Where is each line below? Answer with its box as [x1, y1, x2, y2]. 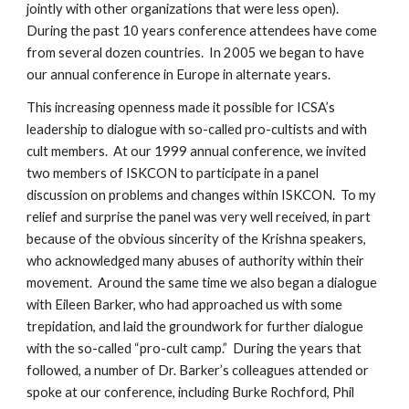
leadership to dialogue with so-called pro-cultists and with [26, 121, 368, 137]
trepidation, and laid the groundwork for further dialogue [26, 319, 364, 334]
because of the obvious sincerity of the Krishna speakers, [26, 231, 367, 246]
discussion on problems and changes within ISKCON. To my [26, 187, 377, 203]
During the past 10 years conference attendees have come [26, 23, 378, 38]
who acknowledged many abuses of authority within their [26, 253, 365, 268]
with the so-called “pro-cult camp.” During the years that [26, 341, 362, 356]
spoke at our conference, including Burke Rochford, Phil [26, 384, 355, 400]
